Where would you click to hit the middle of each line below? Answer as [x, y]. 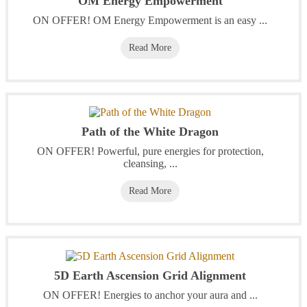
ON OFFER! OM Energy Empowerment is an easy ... [150, 20]
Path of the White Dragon [150, 132]
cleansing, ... [150, 164]
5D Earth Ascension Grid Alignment [150, 275]
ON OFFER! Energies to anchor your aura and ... [150, 295]
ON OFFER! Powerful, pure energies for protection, [150, 151]
